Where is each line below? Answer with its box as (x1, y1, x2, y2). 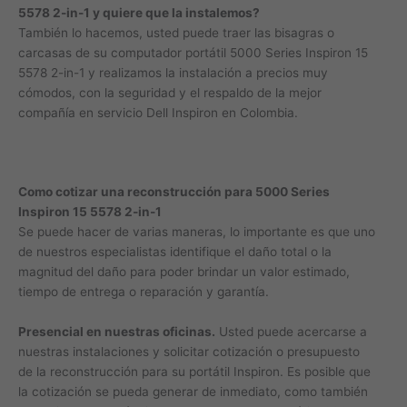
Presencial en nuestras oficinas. (18, 324, 215, 340)
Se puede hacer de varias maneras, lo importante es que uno (18, 224, 375, 240)
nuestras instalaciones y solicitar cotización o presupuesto (18, 344, 360, 360)
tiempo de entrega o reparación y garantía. (18, 284, 269, 300)
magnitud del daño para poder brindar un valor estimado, (18, 264, 350, 280)
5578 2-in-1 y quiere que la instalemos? (18, 5, 260, 20)
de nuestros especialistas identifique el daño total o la (18, 244, 332, 260)
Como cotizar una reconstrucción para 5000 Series (18, 184, 330, 200)
